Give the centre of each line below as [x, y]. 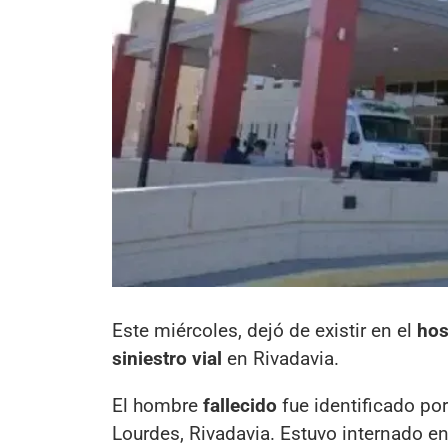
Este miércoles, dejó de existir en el [264, 330]
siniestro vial [167, 358]
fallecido [240, 405]
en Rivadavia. [280, 358]
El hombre [157, 405]
